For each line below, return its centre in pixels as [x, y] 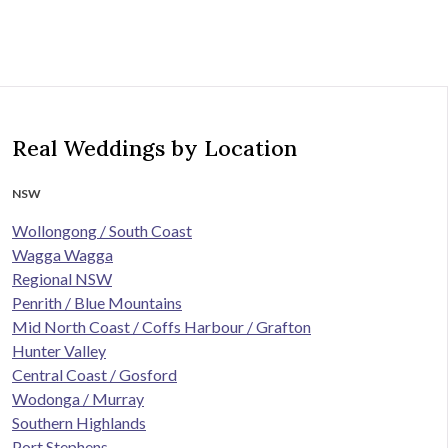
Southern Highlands [79, 423]
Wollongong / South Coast [102, 231]
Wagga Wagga [62, 255]
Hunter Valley [59, 351]
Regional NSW [62, 279]
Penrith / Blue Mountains [97, 303]
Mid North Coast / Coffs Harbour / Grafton [161, 327]
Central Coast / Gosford [94, 375]
